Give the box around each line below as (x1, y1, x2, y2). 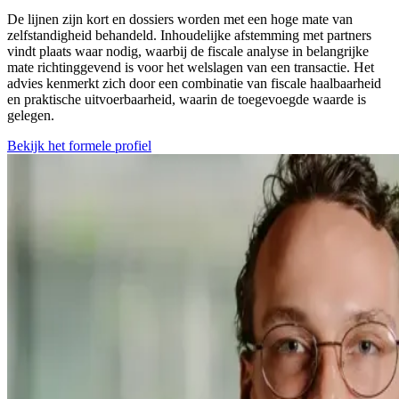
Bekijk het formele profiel (7, 138, 151, 154)
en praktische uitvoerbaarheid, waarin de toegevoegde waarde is (7, 92, 366, 108)
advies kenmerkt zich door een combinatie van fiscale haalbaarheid (7, 76, 381, 92)
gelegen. (7, 108, 54, 124)
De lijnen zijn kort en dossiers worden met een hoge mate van (7, 12, 353, 28)
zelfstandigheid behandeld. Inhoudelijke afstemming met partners (7, 28, 371, 44)
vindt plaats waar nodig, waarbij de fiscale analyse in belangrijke (7, 44, 369, 60)
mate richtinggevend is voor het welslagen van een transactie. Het (7, 60, 374, 76)
